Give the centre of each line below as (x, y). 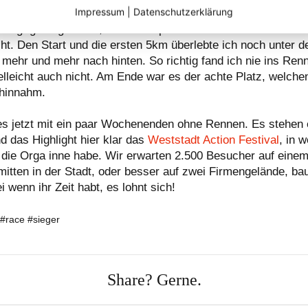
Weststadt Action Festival (213, 140)
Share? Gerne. (154, 280)
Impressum (100, 11)
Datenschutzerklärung (183, 11)
